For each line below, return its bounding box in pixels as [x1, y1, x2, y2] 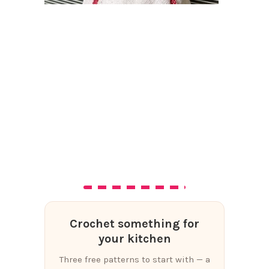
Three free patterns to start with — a [59, 254, 210, 265]
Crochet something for [70, 217, 199, 231]
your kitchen [98, 232, 171, 246]
